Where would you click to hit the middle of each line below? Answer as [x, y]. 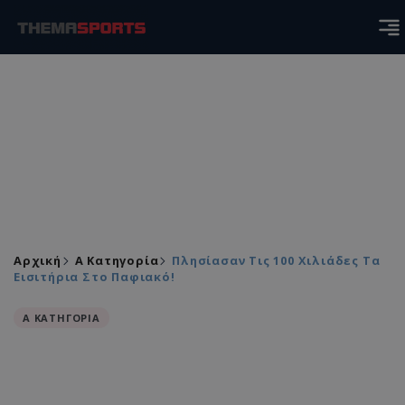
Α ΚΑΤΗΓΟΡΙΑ [61, 318]
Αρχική [38, 260]
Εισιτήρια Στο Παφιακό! [94, 277]
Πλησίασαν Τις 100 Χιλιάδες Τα [276, 260]
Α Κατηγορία [117, 260]
